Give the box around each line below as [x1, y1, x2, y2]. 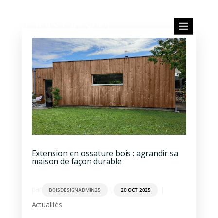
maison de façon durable [31, 155, 122, 166]
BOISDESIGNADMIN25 [48, 186, 101, 193]
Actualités [31, 200, 62, 209]
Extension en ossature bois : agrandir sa [31, 147, 178, 159]
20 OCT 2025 [120, 186, 151, 193]
